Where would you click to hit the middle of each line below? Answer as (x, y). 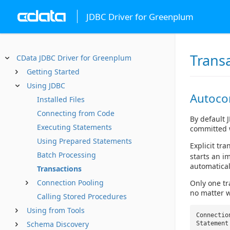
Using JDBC (46, 85)
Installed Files (61, 99)
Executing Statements (74, 127)
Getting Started (53, 72)
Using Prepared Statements (84, 141)
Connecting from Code (76, 113)
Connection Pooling (70, 183)
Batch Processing (66, 155)
